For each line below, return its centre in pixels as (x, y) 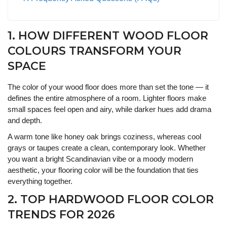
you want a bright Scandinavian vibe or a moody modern (100, 159)
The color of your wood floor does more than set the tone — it (108, 87)
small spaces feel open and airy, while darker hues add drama (109, 109)
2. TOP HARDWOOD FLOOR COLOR (111, 199)
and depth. (25, 120)
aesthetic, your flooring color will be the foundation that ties (103, 170)
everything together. (40, 181)
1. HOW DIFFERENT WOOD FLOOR (108, 35)
